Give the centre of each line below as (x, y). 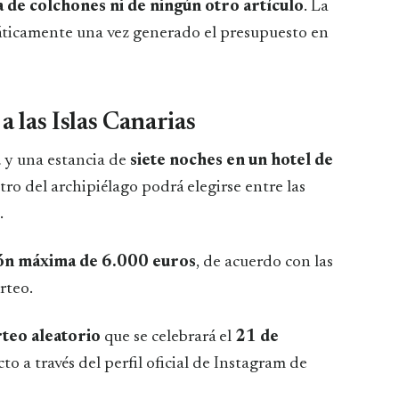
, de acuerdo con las (265, 262)
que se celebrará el (168, 337)
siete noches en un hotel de (232, 160)
